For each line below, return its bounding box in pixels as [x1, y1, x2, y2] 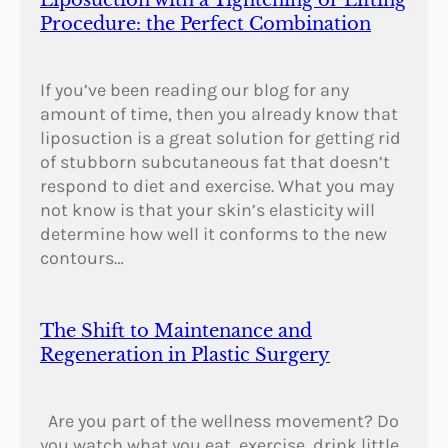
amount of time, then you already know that [40, 103, 398, 126]
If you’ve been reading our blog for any [40, 79, 349, 102]
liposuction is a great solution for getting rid [40, 127, 401, 150]
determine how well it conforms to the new [40, 223, 387, 246]
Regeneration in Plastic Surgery [40, 344, 330, 367]
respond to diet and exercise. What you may [40, 175, 394, 198]
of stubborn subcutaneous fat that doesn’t [40, 151, 390, 174]
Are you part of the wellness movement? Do [40, 410, 399, 433]
